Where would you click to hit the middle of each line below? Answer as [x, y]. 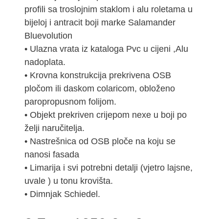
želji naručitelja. [55, 128]
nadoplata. [45, 62]
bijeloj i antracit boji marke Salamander [100, 23]
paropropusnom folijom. [70, 102]
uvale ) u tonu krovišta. [69, 181]
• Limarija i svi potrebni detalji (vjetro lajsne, [109, 168]
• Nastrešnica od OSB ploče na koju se [100, 142]
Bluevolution [48, 36]
